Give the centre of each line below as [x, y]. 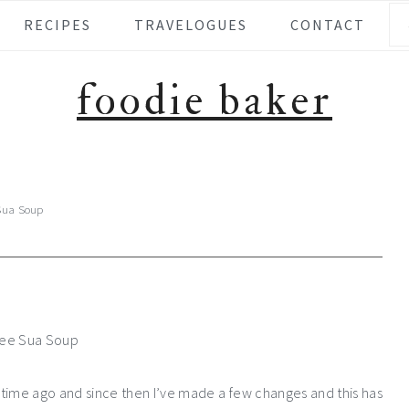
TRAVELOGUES [191, 25]
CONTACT [328, 25]
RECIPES [57, 25]
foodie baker [204, 101]
